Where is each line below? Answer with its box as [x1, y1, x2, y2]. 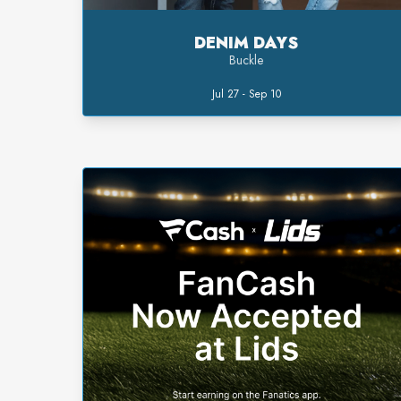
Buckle [229, 51, 264, 70]
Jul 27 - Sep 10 [211, 86, 281, 103]
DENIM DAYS [194, 31, 299, 55]
